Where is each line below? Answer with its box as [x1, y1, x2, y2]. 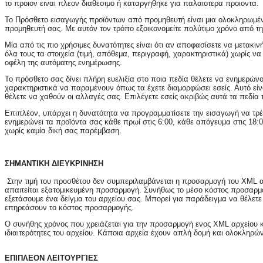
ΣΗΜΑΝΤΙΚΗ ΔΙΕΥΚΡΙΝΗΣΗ [5, 159, 106, 168]
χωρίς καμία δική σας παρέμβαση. [5, 126, 122, 136]
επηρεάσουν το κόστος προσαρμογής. [5, 203, 134, 213]
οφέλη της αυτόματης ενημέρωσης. [5, 58, 122, 68]
